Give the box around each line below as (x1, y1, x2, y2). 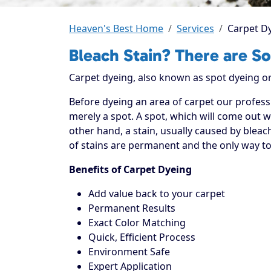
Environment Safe (88, 244, 170, 258)
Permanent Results (88, 201, 175, 215)
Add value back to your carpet (88, 186, 225, 200)
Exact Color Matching (88, 215, 186, 229)
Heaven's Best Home (69, 21, 163, 35)
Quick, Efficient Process (88, 230, 195, 244)
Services (177, 21, 214, 35)
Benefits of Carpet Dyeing (69, 162, 192, 176)
